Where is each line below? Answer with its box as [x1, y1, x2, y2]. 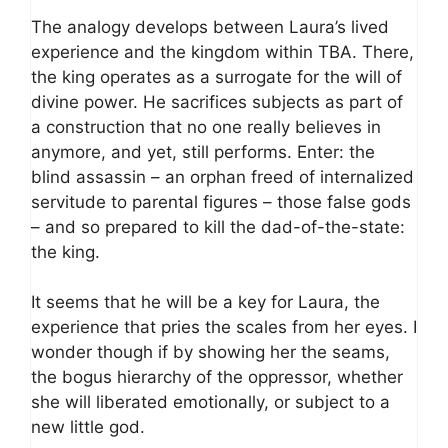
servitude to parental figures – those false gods [31, 191, 411, 212]
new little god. [31, 417, 145, 438]
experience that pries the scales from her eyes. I [31, 317, 417, 338]
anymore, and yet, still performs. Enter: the [31, 141, 375, 162]
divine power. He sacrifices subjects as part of [31, 91, 403, 112]
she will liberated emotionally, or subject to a [31, 392, 390, 413]
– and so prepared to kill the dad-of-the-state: [31, 216, 405, 237]
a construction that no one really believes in [31, 116, 381, 137]
